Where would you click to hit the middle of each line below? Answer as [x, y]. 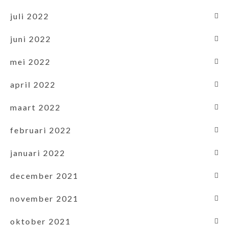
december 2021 [44, 175]
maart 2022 [35, 107]
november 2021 [44, 198]
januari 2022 [38, 153]
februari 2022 [41, 130]
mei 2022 [30, 61]
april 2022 [33, 84]
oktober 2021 [41, 221]
